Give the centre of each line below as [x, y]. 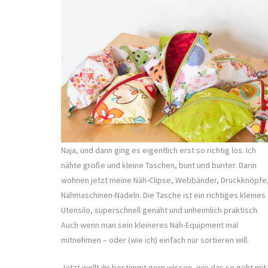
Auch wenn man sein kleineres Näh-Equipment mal [150, 225]
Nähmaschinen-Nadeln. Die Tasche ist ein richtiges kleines [163, 195]
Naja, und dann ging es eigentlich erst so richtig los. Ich [159, 150]
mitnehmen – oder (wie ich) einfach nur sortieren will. [155, 240]
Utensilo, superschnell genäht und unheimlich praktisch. [160, 210]
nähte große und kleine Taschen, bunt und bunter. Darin [159, 165]
